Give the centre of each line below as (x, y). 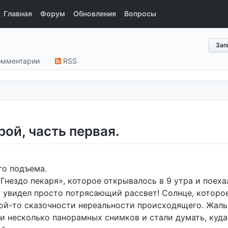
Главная (18, 13)
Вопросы (140, 13)
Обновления (95, 13)
